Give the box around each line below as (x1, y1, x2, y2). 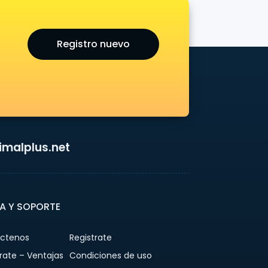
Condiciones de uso (69, 249, 152, 261)
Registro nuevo (57, 37, 130, 51)
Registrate (69, 232, 112, 243)
